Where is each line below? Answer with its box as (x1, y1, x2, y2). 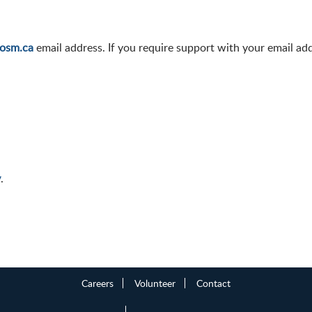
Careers (81, 276, 114, 290)
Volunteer (134, 276, 175, 290)
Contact (196, 276, 231, 290)
